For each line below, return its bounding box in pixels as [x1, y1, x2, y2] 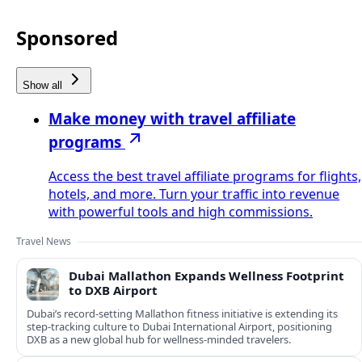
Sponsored [16, 23, 118, 51]
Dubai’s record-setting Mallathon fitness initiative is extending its [27, 306, 338, 322]
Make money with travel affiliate [48, 108, 296, 129]
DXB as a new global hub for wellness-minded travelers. [27, 332, 291, 347]
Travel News [16, 234, 71, 249]
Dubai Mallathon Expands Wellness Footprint [69, 267, 344, 284]
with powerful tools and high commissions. [48, 203, 313, 221]
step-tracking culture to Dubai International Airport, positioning [27, 319, 332, 335]
